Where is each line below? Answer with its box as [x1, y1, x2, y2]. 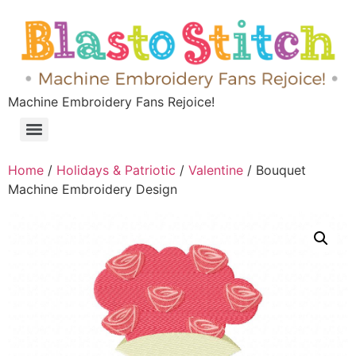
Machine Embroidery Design [8, 181, 177, 198]
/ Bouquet [243, 162, 306, 179]
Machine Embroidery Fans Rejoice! [8, 94, 215, 110]
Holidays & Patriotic [56, 162, 176, 179]
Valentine [188, 162, 243, 179]
